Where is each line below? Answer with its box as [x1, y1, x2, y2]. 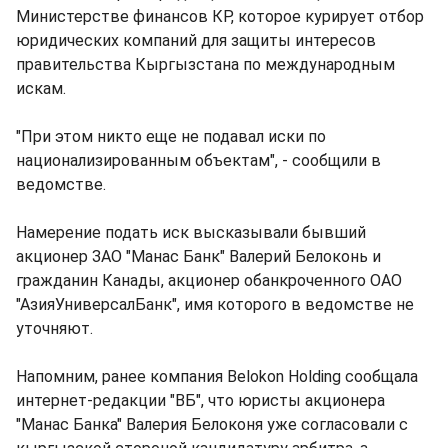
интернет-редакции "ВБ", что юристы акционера [16, 391, 385, 410]
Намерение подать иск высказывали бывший [16, 223, 366, 242]
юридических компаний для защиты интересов [16, 31, 376, 50]
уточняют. [16, 319, 93, 338]
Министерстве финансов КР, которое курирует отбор [16, 7, 424, 26]
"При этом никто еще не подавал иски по [16, 127, 326, 146]
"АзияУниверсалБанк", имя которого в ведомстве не [16, 295, 414, 314]
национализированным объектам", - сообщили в [16, 151, 381, 170]
